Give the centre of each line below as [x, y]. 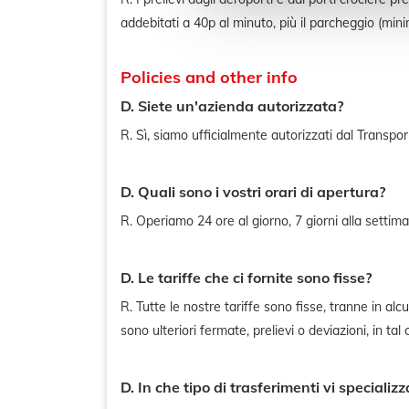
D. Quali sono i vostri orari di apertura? [253, 192]
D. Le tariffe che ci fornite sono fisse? [246, 278]
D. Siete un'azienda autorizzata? [232, 106]
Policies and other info [209, 77]
